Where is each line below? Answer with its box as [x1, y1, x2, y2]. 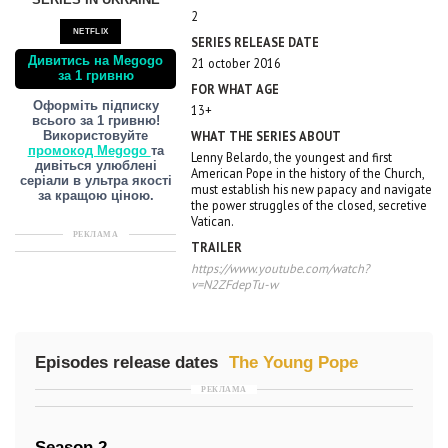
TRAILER [191, 239, 243, 255]
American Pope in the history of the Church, [191, 165, 425, 181]
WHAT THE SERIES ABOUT [191, 128, 342, 144]
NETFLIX [72, 26, 109, 36]
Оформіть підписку [32, 99, 159, 114]
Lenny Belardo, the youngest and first [191, 149, 393, 165]
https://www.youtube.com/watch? [191, 260, 370, 276]
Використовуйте [43, 129, 149, 144]
